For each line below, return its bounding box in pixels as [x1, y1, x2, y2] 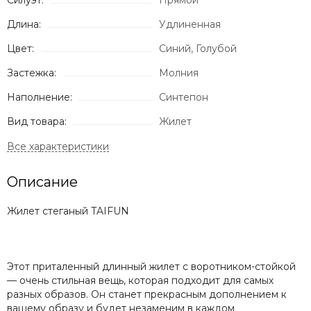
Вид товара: [7, 115, 67, 128]
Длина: [7, 18, 41, 31]
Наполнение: [7, 91, 72, 104]
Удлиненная [159, 18, 221, 31]
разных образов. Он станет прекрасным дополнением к [7, 288, 287, 301]
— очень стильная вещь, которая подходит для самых [7, 274, 274, 287]
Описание [7, 174, 78, 191]
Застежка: [7, 67, 56, 80]
